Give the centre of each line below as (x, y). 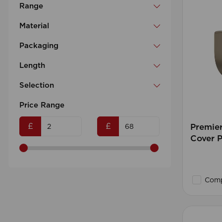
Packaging (39, 46)
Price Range (42, 106)
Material (34, 26)
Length (32, 66)
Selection (37, 86)
